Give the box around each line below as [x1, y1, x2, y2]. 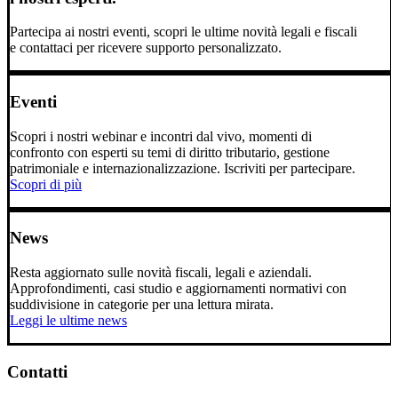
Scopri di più [10, 176, 82, 192]
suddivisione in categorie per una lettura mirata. [10, 297, 274, 313]
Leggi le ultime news [10, 313, 127, 329]
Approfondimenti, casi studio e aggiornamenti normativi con [10, 281, 346, 297]
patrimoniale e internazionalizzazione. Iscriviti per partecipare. [10, 160, 355, 176]
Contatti [7, 362, 68, 381]
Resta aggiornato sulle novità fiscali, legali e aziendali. [10, 265, 312, 281]
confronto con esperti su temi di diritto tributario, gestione [10, 144, 330, 160]
